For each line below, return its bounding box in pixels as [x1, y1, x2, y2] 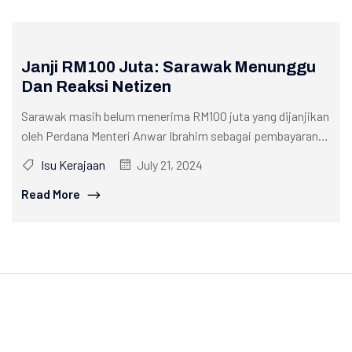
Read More [21, 186, 80, 202]
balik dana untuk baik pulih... [21, 148, 167, 163]
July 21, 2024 [137, 157, 203, 173]
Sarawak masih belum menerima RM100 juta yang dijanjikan [21, 108, 329, 124]
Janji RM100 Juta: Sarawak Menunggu [21, 58, 316, 76]
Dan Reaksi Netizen [21, 78, 171, 96]
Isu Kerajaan [40, 157, 105, 173]
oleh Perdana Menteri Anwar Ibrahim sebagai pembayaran [21, 128, 318, 144]
